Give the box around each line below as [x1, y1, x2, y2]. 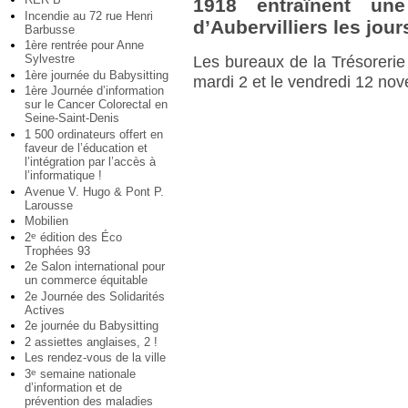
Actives [25, 302, 65, 317]
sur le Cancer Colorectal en [25, 97, 168, 112]
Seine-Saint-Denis [25, 111, 119, 126]
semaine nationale [36, 366, 136, 381]
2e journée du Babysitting [25, 319, 158, 333]
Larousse [25, 198, 73, 212]
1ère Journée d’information [25, 84, 164, 98]
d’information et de [25, 380, 122, 394]
